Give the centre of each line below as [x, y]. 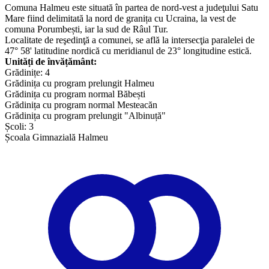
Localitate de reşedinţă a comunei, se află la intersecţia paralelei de [130, 40]
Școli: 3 [19, 127]
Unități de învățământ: [51, 62]
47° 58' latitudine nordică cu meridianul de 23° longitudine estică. [128, 51]
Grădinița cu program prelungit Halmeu [80, 83]
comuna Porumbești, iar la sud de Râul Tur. [86, 29]
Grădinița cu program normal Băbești [75, 94]
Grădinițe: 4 [27, 73]
